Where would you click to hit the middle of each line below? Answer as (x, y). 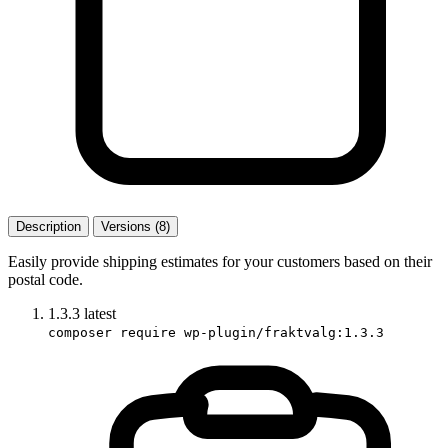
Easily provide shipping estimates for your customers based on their (220, 261)
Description (48, 226)
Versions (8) (135, 226)
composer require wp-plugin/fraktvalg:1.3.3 (216, 332)
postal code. (45, 279)
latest (100, 313)
